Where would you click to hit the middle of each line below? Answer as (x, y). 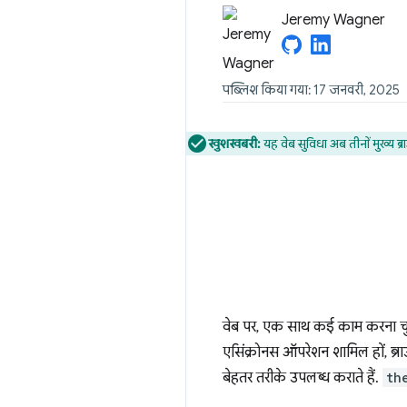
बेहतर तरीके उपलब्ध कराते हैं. (303, 378)
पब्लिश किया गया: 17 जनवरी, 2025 (311, 90)
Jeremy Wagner (333, 20)
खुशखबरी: (234, 144)
